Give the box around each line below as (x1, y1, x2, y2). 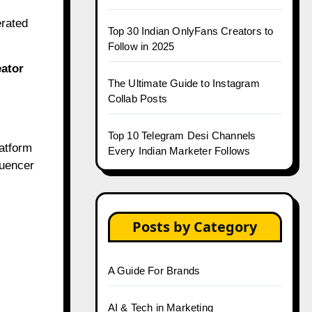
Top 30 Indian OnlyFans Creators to (107, 25, 274, 37)
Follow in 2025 (107, 40, 175, 52)
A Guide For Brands (107, 265, 201, 276)
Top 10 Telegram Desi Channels (107, 130, 256, 141)
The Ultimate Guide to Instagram (107, 77, 260, 89)
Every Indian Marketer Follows (107, 145, 251, 157)
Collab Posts (107, 93, 167, 104)
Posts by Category (132, 217, 258, 236)
